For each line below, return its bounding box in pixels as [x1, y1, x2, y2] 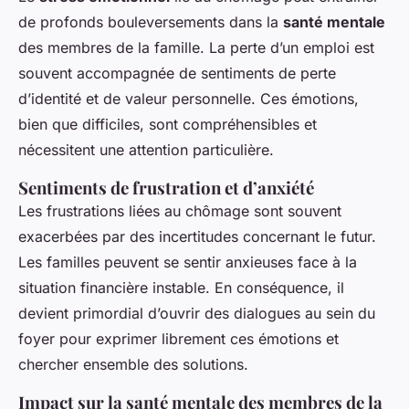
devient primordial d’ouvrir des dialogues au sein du [18, 303, 375, 322]
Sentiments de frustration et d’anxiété [18, 175, 314, 199]
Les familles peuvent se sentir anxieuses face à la [18, 252, 357, 271]
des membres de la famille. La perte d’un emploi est [18, 37, 374, 57]
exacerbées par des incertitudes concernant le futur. [18, 226, 376, 246]
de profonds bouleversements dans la [18, 12, 283, 31]
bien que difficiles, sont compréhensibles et [18, 114, 317, 133]
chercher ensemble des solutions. [18, 354, 248, 373]
